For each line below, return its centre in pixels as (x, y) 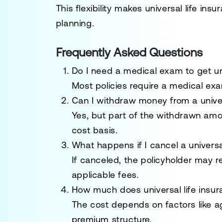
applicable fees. (105, 175)
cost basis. (95, 130)
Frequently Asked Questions (129, 52)
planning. (75, 23)
